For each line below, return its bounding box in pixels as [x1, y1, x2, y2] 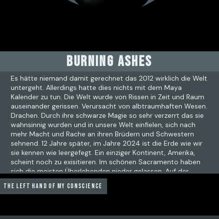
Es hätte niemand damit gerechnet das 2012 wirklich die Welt [11, 74, 208, 83]
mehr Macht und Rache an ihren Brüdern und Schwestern [11, 130, 195, 138]
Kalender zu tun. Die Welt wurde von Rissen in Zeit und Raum [11, 92, 205, 101]
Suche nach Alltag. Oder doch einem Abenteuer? [11, 176, 168, 185]
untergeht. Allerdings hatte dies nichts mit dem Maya [11, 83, 182, 92]
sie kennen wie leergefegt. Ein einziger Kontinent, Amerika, [11, 148, 196, 157]
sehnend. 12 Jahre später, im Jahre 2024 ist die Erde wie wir [11, 139, 203, 148]
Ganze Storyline [15, 189, 67, 197]
